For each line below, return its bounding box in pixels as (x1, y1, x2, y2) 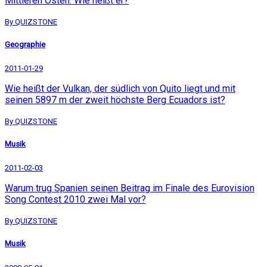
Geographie (5, 39, 45, 49)
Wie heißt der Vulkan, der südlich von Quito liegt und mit (5, 82, 235, 94)
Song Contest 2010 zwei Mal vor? (5, 194, 146, 206)
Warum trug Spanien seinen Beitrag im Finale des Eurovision (5, 182, 254, 194)
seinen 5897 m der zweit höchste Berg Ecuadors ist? (5, 94, 225, 105)
